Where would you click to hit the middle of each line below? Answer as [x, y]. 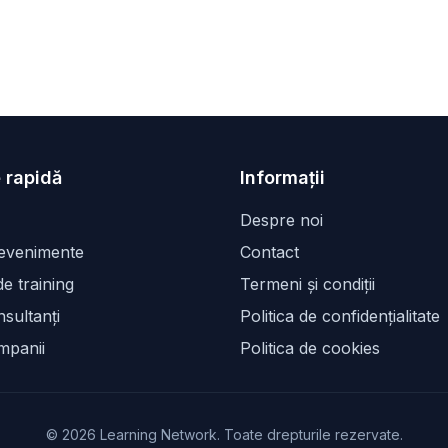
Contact [269, 252]
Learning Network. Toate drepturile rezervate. [249, 435]
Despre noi [281, 220]
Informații [282, 178]
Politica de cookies [310, 348]
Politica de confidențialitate [340, 316]
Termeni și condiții [307, 284]
